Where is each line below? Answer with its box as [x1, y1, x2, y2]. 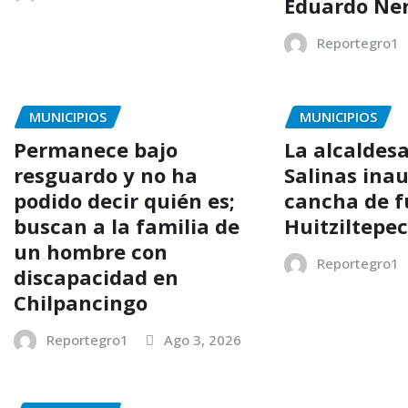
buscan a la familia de [14, 212, 240, 240]
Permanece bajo [14, 136, 178, 164]
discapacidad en [14, 263, 178, 291]
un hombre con [14, 238, 168, 266]
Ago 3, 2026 [164, 331, 241, 350]
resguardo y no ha [14, 161, 198, 189]
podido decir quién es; [14, 187, 235, 215]
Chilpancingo [14, 289, 148, 317]
